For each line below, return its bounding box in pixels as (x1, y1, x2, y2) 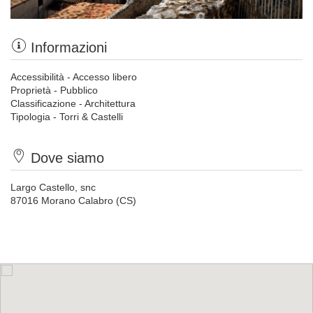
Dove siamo (31, 150, 104, 166)
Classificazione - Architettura (10, 98, 136, 109)
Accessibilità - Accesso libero (10, 71, 137, 82)
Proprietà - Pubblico (10, 85, 98, 96)
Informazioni (31, 40, 107, 55)
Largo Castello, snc (10, 182, 96, 193)
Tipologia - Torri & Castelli (10, 111, 123, 122)
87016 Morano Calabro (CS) (10, 195, 136, 206)
